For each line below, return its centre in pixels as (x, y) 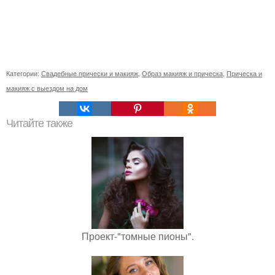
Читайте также (39, 124)
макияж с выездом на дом (47, 88)
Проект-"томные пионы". (137, 236)
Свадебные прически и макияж (90, 73)
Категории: (24, 73)
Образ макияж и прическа (182, 73)
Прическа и (244, 73)
